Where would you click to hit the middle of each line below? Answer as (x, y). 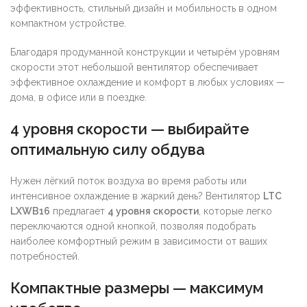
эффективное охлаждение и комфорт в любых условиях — (148, 82)
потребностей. (45, 256)
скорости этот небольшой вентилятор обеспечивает (134, 67)
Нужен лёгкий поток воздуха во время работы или (128, 181)
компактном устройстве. (68, 23)
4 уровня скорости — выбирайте (130, 128)
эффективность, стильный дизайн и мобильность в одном (144, 8)
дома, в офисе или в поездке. (78, 97)
